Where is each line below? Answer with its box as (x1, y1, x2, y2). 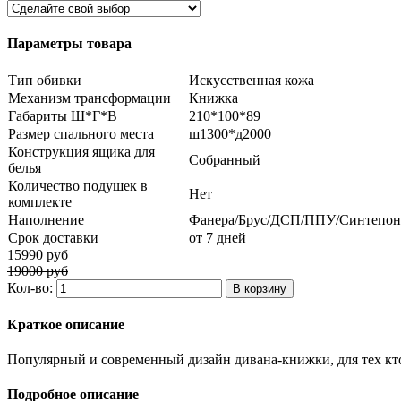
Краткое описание (7, 316, 124, 332)
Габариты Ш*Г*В (8, 107, 117, 124)
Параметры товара (7, 36, 132, 52)
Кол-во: (7, 279, 53, 295)
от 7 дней (189, 229, 246, 245)
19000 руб (7, 262, 68, 278)
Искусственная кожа (189, 72, 314, 88)
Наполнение (8, 211, 84, 227)
